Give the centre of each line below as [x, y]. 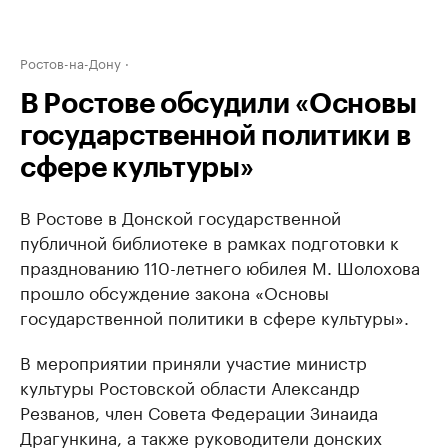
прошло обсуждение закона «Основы [174, 291]
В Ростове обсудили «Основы [218, 104]
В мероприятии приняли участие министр [193, 361]
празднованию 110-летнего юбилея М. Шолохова [220, 266]
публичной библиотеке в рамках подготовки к [209, 241]
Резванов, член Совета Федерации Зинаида [199, 411]
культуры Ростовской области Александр [190, 386]
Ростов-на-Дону [70, 62]
